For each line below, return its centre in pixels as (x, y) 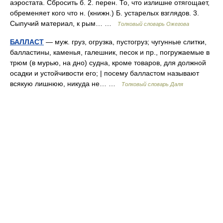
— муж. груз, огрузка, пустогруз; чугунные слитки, (125, 42)
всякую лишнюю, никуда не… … (66, 84)
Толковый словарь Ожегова (153, 24)
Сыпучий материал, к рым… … (64, 23)
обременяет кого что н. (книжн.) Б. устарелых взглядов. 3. (105, 13)
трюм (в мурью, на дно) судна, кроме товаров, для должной (108, 63)
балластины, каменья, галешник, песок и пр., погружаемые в (110, 52)
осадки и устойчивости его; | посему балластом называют (105, 73)
